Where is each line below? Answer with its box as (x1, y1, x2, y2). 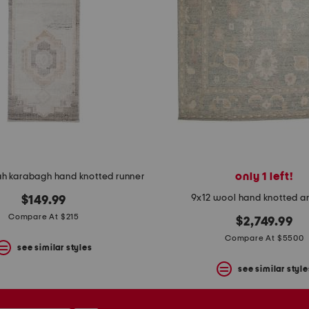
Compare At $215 (8, 212, 79, 221)
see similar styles (17, 243, 92, 252)
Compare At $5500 (225, 234, 304, 243)
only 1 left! (235, 171, 294, 183)
